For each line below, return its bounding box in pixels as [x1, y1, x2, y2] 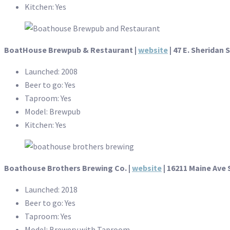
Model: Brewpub [25, 106, 81, 117]
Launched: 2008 [25, 66, 78, 77]
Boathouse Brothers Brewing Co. [4, 163, 127, 174]
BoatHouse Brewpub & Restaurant [4, 45, 133, 55]
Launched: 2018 [25, 184, 78, 195]
